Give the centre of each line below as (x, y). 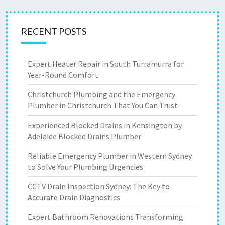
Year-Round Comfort (63, 75)
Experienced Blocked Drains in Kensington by (105, 125)
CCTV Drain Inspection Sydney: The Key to (99, 186)
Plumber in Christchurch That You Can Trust (103, 105)
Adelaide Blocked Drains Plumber (84, 136)
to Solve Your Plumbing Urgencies (85, 167)
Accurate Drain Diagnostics (74, 197)
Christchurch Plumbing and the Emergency (101, 94)
